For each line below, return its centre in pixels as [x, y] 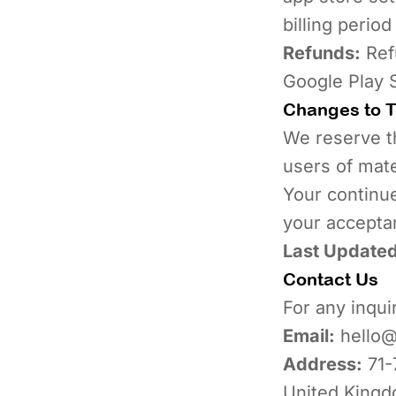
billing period [337, 25]
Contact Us [331, 279]
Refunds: [322, 53]
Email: [309, 336]
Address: [323, 364]
